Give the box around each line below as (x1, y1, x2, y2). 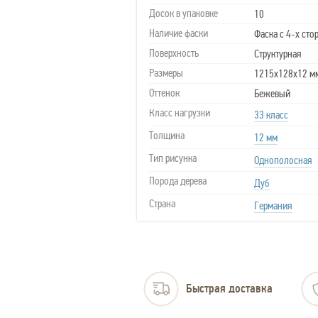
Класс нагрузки (149, 106, 210, 119)
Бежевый (254, 87, 290, 100)
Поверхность (149, 47, 199, 60)
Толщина (149, 129, 185, 142)
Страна (149, 197, 175, 210)
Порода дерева (149, 175, 207, 187)
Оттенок (149, 87, 180, 99)
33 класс (254, 109, 288, 121)
